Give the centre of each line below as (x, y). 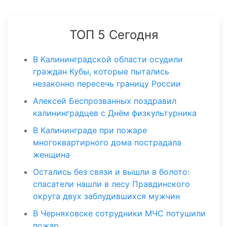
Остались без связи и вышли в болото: (111, 172)
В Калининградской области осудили (108, 60)
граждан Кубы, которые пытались (101, 72)
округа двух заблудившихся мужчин (106, 196)
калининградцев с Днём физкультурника (115, 113)
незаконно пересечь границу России (107, 84)
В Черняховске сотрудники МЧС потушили (119, 214)
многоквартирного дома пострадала (107, 143)
